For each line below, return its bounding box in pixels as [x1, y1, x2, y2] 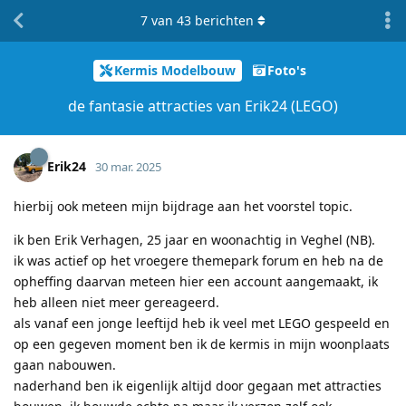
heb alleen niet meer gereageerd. [14, 293, 219, 311]
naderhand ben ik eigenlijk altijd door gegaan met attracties [14, 376, 382, 394]
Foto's [267, 62, 306, 80]
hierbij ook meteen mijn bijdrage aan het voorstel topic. [14, 197, 353, 215]
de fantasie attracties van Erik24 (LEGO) [68, 95, 338, 116]
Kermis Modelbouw [114, 62, 236, 80]
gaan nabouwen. [14, 355, 116, 373]
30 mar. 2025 [95, 158, 161, 175]
